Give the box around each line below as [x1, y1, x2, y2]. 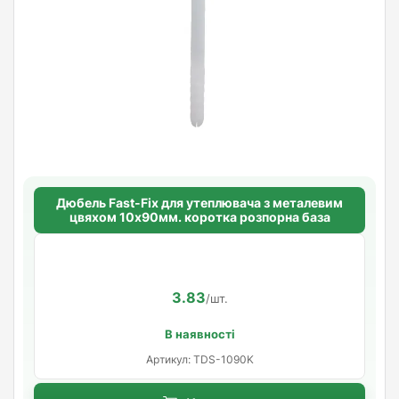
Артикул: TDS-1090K [145, 352, 254, 366]
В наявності [164, 326, 235, 341]
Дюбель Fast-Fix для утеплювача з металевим [56, 194, 343, 210]
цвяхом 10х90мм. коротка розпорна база [69, 208, 330, 224]
